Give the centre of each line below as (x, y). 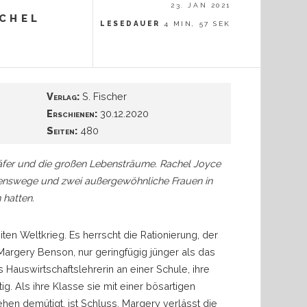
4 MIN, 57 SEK (197, 24)
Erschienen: (72, 114)
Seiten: (62, 131)
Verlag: (63, 97)
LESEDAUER (130, 24)
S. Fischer (103, 97)
